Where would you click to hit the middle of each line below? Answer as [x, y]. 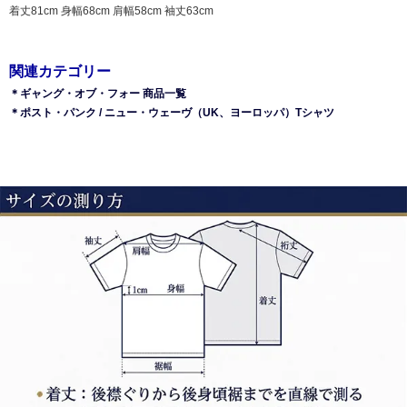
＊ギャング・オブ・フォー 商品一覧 [98, 94]
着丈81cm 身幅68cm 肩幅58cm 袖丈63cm [111, 11]
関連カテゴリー [60, 72]
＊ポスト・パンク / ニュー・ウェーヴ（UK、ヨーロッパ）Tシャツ [172, 113]
